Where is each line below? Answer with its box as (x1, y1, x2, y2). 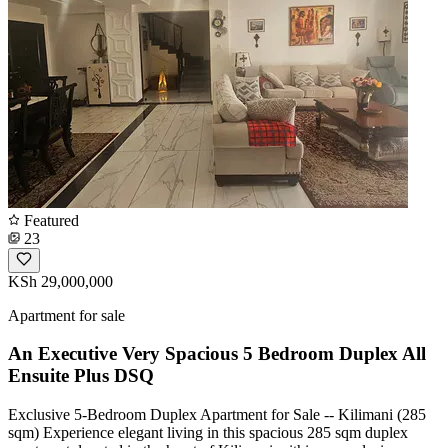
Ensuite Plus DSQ (8, 365, 154, 387)
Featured (20, 211, 79, 229)
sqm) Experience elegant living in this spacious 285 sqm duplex (8, 424, 408, 441)
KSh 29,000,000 (8, 272, 113, 290)
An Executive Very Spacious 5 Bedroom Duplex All (8, 343, 426, 365)
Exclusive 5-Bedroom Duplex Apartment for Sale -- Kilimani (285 (8, 406, 426, 423)
